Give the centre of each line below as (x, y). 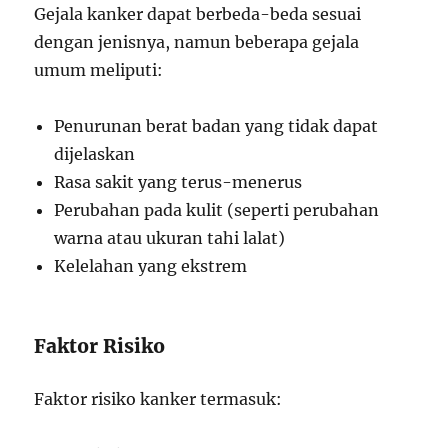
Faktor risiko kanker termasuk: (158, 399)
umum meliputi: (99, 70)
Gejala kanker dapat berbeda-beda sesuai (198, 14)
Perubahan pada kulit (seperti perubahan (217, 210)
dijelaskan (95, 154)
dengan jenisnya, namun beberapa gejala (197, 42)
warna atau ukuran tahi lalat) (170, 238)
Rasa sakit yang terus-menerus (178, 182)
